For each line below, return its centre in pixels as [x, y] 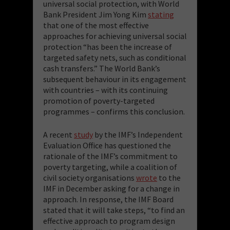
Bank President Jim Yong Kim [95, 14]
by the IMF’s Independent [138, 134]
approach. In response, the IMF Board [108, 199]
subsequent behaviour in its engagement [115, 79]
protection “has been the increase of [108, 46]
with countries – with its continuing [106, 90]
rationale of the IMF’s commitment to [110, 156]
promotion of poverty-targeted [99, 100]
